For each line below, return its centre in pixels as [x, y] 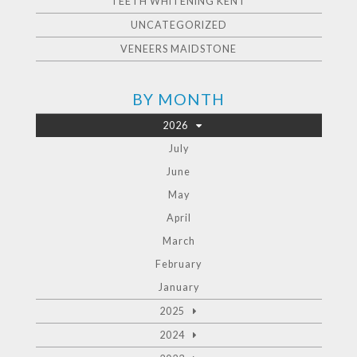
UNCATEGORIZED [178, 25]
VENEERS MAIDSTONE [178, 49]
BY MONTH [178, 99]
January [178, 287]
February [178, 264]
